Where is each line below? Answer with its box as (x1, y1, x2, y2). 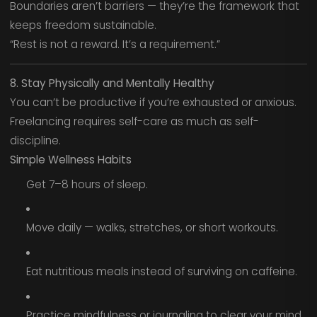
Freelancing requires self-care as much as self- (9, 114, 259, 129)
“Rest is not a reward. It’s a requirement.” (9, 36, 220, 52)
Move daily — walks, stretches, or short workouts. (25, 220, 278, 236)
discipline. (9, 133, 61, 149)
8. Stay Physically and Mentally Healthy (9, 76, 214, 91)
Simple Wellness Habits (9, 152, 132, 168)
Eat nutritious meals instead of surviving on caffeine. (25, 264, 297, 279)
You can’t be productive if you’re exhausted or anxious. (9, 95, 296, 110)
